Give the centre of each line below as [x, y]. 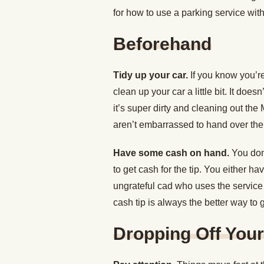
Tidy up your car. [152, 75]
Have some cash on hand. [172, 153]
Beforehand [162, 44]
